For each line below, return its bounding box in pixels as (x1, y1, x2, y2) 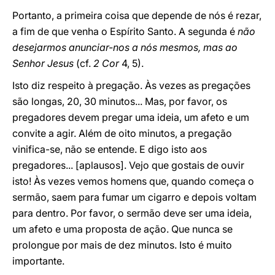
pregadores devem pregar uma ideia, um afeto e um (12, 111, 249, 123)
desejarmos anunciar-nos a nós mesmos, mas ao (12, 41, 238, 53)
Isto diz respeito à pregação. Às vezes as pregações (12, 79, 250, 91)
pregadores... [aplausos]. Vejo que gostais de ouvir (12, 159, 244, 171)
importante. (12, 255, 64, 267)
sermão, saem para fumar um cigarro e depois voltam (12, 191, 257, 203)
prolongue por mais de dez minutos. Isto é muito (12, 239, 232, 251)
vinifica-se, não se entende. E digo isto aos (12, 143, 207, 155)
